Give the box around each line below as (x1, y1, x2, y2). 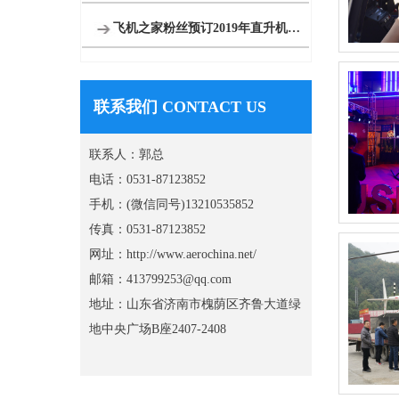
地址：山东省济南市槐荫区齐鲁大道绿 (89, 297, 301, 311)
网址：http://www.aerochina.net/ (89, 248, 256, 261)
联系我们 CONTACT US (94, 98, 266, 116)
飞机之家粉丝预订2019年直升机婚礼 (287, 21, 300, 35)
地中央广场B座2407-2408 (89, 322, 226, 336)
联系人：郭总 (89, 148, 164, 161)
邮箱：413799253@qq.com (89, 273, 232, 286)
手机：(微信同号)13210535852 (89, 198, 254, 211)
